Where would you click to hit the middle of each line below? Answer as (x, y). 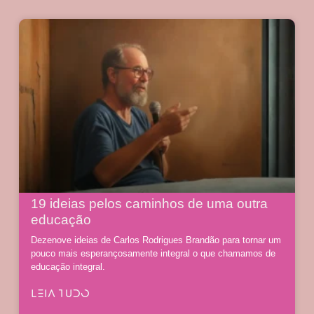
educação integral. (68, 267)
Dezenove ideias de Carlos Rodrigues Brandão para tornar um (156, 240)
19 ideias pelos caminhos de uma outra (149, 204)
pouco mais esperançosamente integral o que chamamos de (153, 254)
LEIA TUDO (60, 294)
